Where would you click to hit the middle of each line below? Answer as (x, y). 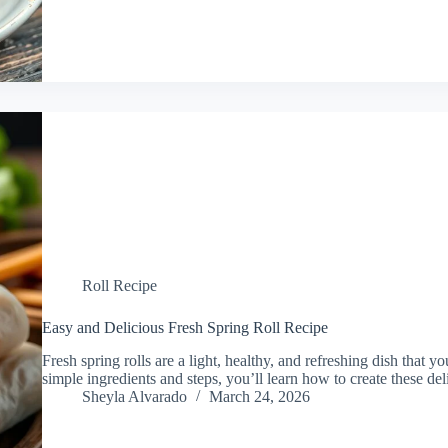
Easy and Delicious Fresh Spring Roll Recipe (184, 328)
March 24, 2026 (259, 397)
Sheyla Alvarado (134, 397)
